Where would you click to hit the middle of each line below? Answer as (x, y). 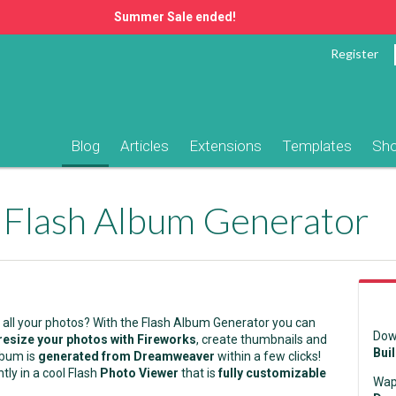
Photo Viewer (139, 373)
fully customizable (272, 373)
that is (198, 373)
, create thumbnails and (262, 339)
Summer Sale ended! (175, 17)
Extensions (225, 146)
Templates (317, 146)
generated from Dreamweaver (126, 356)
